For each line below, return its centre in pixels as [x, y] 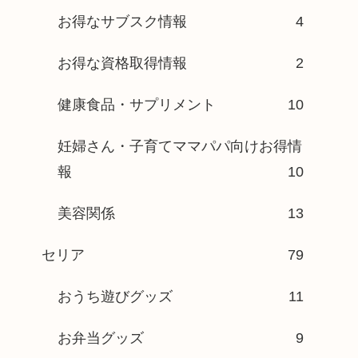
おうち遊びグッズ [115, 297]
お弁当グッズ [101, 338]
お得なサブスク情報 [122, 22]
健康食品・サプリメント [137, 105]
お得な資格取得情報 [122, 64]
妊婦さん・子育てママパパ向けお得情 [180, 147]
